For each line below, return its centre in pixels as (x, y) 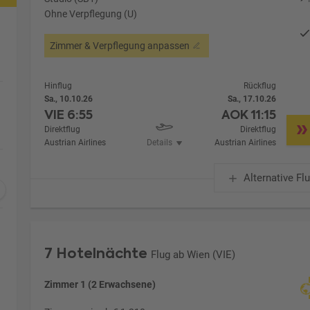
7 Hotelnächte (96, 253)
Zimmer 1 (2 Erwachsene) (100, 284)
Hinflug (58, 85)
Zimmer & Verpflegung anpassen (120, 45)
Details (159, 142)
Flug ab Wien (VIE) (193, 254)
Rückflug (260, 85)
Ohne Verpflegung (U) (91, 13)
